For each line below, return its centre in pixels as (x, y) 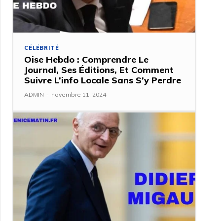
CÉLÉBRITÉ (42, 48)
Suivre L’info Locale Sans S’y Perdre (103, 80)
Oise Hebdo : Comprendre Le (87, 60)
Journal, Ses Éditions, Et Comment (99, 70)
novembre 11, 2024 (79, 95)
